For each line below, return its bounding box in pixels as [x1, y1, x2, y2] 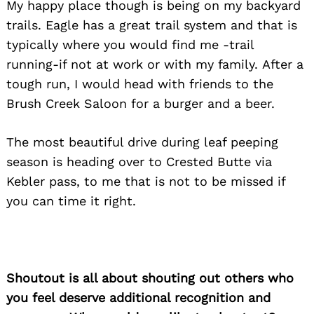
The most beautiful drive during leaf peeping [6, 135, 278, 150]
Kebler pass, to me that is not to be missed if [6, 174, 285, 189]
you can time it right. [6, 193, 136, 209]
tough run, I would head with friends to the [6, 76, 273, 92]
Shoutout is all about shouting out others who [6, 271, 294, 286]
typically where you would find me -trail [6, 37, 254, 53]
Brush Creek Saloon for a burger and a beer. [6, 96, 275, 111]
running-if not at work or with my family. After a [6, 57, 303, 72]
